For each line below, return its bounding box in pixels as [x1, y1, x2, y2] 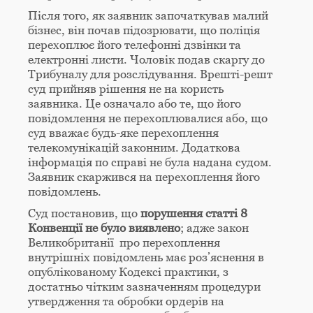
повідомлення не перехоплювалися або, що [28, 111, 268, 126]
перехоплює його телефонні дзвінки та [28, 38, 241, 52]
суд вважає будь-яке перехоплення [28, 126, 219, 140]
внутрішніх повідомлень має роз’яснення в [28, 250, 264, 265]
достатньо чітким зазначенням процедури [28, 279, 261, 294]
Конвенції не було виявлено [28, 221, 180, 235]
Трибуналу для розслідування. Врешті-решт [28, 67, 272, 82]
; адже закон [180, 221, 249, 235]
